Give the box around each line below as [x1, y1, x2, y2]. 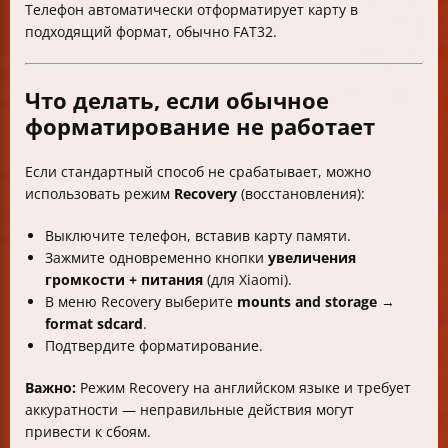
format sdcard [45, 314, 143, 334]
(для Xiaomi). [203, 270, 292, 290]
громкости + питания [45, 270, 203, 290]
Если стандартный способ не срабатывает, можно [25, 162, 371, 182]
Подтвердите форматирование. [45, 336, 263, 356]
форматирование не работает [25, 111, 375, 142]
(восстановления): [237, 184, 365, 204]
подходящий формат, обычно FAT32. [25, 22, 277, 41]
